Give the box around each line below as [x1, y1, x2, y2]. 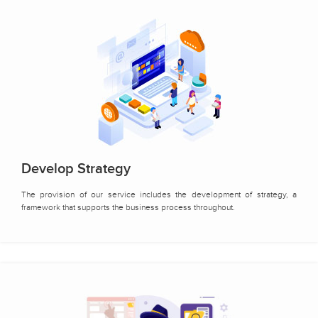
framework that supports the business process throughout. [21, 202, 235, 212]
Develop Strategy [21, 160, 131, 177]
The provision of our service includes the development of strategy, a [21, 189, 297, 199]
